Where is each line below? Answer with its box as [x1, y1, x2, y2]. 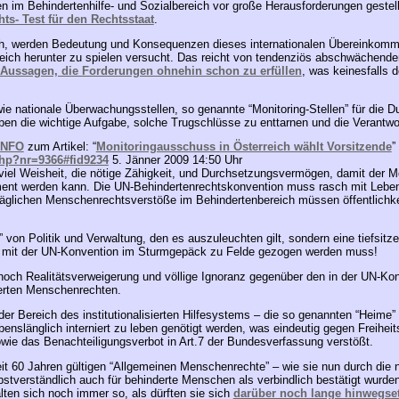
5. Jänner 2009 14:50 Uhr [108, 153, 242, 167]
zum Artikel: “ [23, 140, 96, 154]
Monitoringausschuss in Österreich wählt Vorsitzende [95, 140, 392, 154]
